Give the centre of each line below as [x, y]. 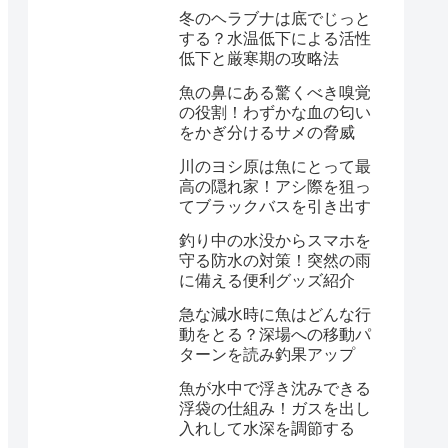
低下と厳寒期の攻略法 [259, 59]
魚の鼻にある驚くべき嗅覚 [275, 93]
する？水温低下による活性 [275, 39]
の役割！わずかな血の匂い [275, 113]
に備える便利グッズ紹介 [267, 281]
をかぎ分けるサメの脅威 [267, 133]
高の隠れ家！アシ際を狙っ [275, 187]
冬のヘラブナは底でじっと [275, 19]
